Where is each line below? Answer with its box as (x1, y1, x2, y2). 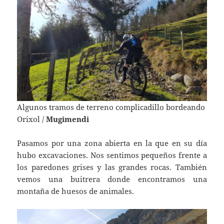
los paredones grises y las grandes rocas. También (17, 161, 207, 172)
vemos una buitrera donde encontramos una (17, 173, 207, 184)
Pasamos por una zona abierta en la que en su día (17, 137, 207, 148)
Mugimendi (46, 113, 89, 124)
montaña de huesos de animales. (17, 185, 134, 196)
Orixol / (17, 113, 46, 124)
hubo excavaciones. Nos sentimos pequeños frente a (17, 149, 207, 160)
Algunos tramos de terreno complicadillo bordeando (17, 101, 205, 112)
